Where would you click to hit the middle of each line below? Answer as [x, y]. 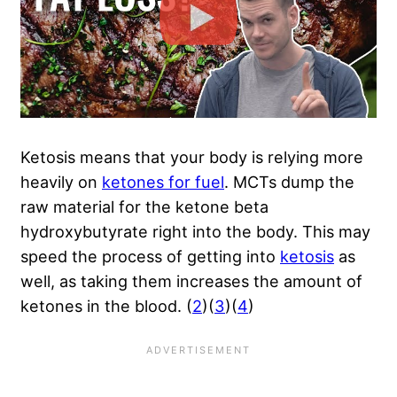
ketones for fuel [163, 181]
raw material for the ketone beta [144, 206]
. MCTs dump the [289, 181]
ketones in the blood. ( [106, 305]
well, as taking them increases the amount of [191, 280]
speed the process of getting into [150, 256]
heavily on [61, 181]
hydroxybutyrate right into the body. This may [195, 231]
